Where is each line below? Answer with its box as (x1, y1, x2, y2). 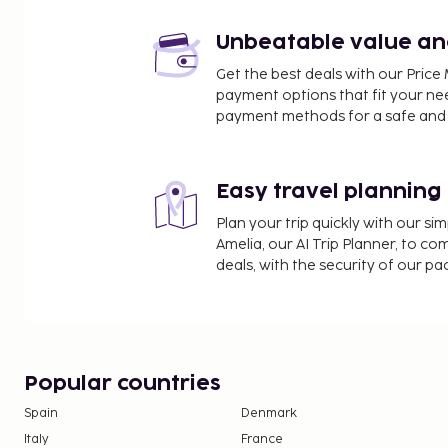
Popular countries (24, 373, 221, 394)
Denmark (241, 405, 298, 421)
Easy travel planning (216, 181, 442, 202)
